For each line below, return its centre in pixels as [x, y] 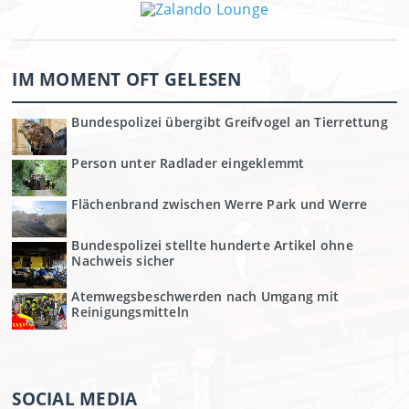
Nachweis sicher [123, 261]
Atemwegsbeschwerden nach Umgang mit [205, 297]
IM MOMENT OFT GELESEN [127, 79]
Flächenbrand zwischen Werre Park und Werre [220, 204]
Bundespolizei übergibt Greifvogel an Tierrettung [230, 122]
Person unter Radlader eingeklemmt [188, 163]
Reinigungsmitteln [131, 312]
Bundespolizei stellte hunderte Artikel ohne [212, 246]
